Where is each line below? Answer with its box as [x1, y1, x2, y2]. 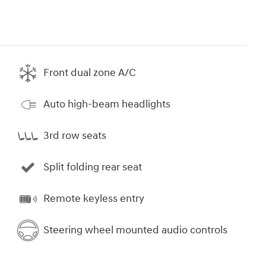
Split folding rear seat [43, 160, 142, 175]
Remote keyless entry [43, 192, 144, 206]
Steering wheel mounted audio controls [43, 223, 227, 237]
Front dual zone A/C [43, 66, 136, 80]
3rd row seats [43, 129, 106, 143]
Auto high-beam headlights [43, 97, 170, 112]
